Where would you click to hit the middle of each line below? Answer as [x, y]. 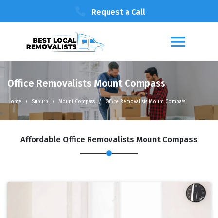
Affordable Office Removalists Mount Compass [109, 139]
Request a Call [118, 12]
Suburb [40, 102]
